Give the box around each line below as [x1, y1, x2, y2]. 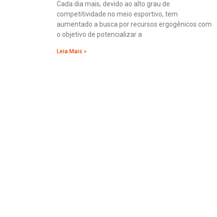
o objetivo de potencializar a [57, 31, 142, 39]
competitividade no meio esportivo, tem [57, 10, 178, 18]
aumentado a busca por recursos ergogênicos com [57, 20, 212, 29]
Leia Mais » [57, 48, 87, 55]
